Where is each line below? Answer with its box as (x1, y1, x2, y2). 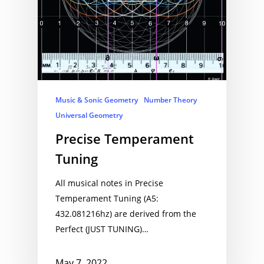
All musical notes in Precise (55, 177, 163, 189)
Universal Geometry (55, 110, 123, 120)
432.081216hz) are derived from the (55, 207, 196, 219)
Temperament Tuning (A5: (55, 192, 159, 204)
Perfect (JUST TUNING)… (55, 223, 148, 235)
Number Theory (144, 94, 197, 105)
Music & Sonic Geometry (55, 94, 138, 105)
